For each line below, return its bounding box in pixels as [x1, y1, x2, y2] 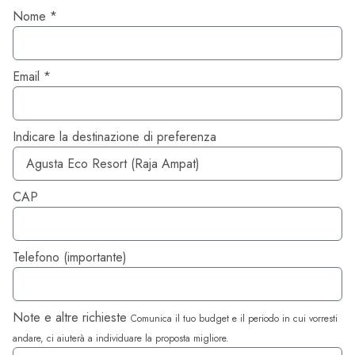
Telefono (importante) [13, 247, 127, 266]
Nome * [13, 6, 57, 25]
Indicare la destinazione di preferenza [13, 127, 216, 146]
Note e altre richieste [13, 307, 131, 326]
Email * [13, 67, 51, 86]
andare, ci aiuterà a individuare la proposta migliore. [13, 330, 229, 345]
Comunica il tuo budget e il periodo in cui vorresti [131, 311, 338, 326]
